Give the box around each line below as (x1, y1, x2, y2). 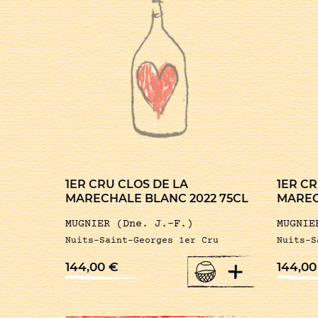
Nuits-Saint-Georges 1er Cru (65, 236, 219, 246)
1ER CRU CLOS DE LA (65, 177, 188, 192)
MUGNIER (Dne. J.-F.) (65, 218, 193, 231)
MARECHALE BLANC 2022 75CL (65, 192, 248, 206)
